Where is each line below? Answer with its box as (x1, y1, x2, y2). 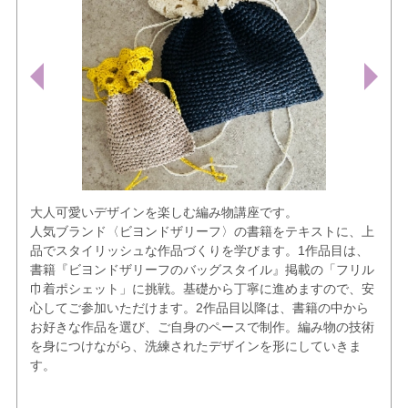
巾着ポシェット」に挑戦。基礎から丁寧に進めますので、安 (29, 280, 374, 296)
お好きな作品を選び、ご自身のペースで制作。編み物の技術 (29, 319, 374, 334)
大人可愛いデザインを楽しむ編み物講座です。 (29, 204, 298, 219)
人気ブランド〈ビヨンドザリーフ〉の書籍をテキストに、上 (29, 223, 374, 239)
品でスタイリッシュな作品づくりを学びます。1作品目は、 (29, 242, 369, 258)
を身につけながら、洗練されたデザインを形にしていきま (29, 338, 362, 353)
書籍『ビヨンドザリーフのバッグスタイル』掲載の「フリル (29, 261, 374, 277)
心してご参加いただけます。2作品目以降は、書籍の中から (29, 300, 369, 315)
